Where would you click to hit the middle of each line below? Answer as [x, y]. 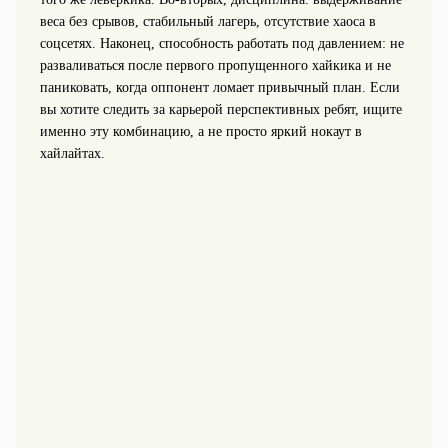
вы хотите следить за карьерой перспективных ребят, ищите [220, 110]
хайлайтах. [72, 154]
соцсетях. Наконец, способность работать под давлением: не [221, 44]
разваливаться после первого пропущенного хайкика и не [215, 66]
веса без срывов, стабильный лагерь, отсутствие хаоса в [207, 22]
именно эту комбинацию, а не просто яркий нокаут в [200, 132]
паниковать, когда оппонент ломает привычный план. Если [219, 88]
